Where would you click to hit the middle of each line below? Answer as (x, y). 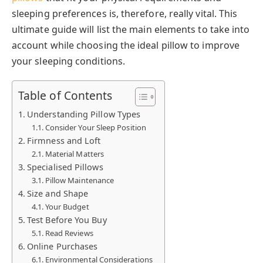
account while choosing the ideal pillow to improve (126, 45)
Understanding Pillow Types (84, 114)
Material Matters (75, 154)
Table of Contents (65, 96)
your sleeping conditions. (69, 61)
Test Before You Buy (67, 220)
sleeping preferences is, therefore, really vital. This (125, 13)
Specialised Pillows (65, 167)
